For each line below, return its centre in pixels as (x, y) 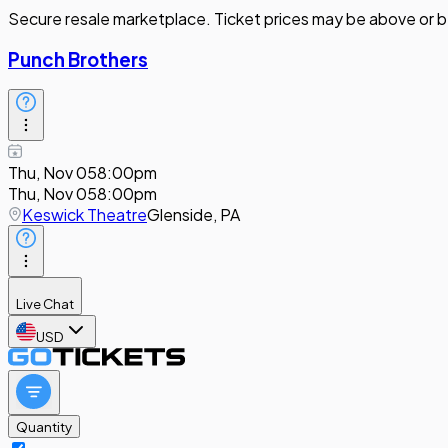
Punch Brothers (78, 59)
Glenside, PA (193, 215)
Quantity (44, 427)
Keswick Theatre (84, 215)
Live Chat (45, 304)
